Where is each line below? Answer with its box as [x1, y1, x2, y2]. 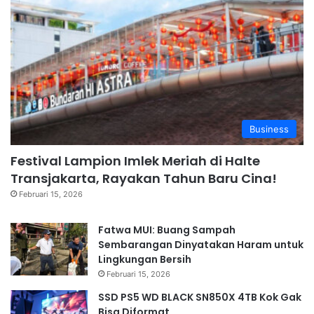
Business [250, 123, 289, 135]
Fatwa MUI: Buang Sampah [98, 222, 235, 237]
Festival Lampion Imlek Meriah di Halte [11, 151, 260, 170]
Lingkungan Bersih [98, 252, 191, 266]
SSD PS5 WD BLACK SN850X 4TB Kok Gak [98, 289, 301, 304]
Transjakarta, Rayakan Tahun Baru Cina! [11, 169, 277, 187]
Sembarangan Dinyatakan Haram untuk [98, 237, 303, 252]
